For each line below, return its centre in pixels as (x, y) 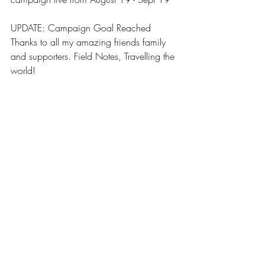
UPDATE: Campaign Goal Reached (82, 28)
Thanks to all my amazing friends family (90, 42)
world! (25, 70)
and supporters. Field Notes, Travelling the (94, 56)
